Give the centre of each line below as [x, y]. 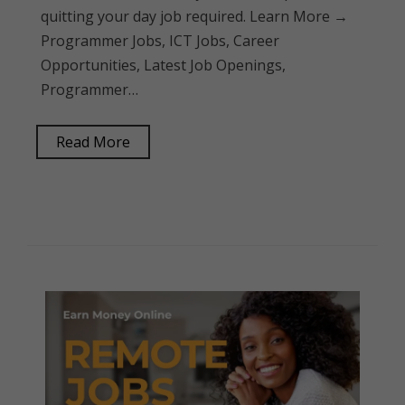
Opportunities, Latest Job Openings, [163, 65]
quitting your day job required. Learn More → [194, 16]
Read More [93, 142]
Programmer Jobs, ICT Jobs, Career [160, 41]
